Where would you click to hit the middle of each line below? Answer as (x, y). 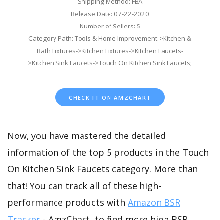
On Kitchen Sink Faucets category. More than (103, 169)
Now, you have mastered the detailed (86, 135)
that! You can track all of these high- (84, 185)
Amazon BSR (154, 202)
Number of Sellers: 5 (110, 26)
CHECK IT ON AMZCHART (110, 98)
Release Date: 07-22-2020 (110, 14)
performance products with (68, 202)
